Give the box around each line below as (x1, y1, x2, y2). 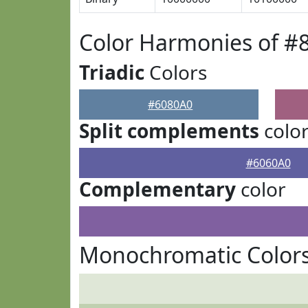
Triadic (79, 59, 144, 85)
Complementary (79, 176, 236, 202)
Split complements (79, 118, 259, 144)
